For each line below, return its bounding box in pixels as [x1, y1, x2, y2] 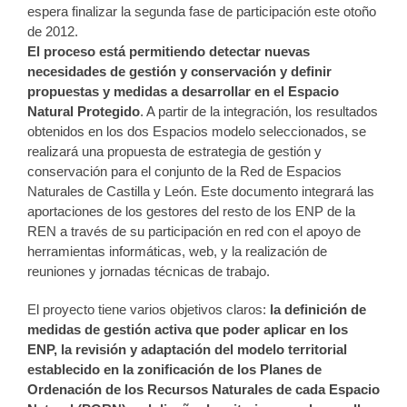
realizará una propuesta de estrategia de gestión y [27, 144, 322, 159]
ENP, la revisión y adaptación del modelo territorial [27, 342, 347, 357]
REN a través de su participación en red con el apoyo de [27, 223, 361, 239]
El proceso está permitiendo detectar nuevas [27, 44, 310, 59]
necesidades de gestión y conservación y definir [27, 64, 332, 79]
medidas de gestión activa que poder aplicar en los [27, 322, 348, 337]
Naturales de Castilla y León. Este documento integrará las [27, 184, 374, 199]
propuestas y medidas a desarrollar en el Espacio [27, 84, 339, 99]
